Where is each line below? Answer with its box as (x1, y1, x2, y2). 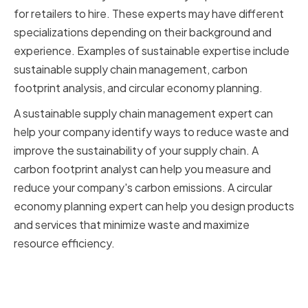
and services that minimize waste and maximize (14, 217, 250, 232)
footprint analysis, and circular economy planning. (14, 80, 263, 96)
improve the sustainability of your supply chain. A (14, 143, 258, 158)
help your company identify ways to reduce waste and (14, 124, 289, 140)
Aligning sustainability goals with (14, 259, 288, 284)
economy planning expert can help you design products (14, 199, 294, 214)
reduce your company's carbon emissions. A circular (14, 180, 272, 195)
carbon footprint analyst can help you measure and (14, 162, 271, 177)
